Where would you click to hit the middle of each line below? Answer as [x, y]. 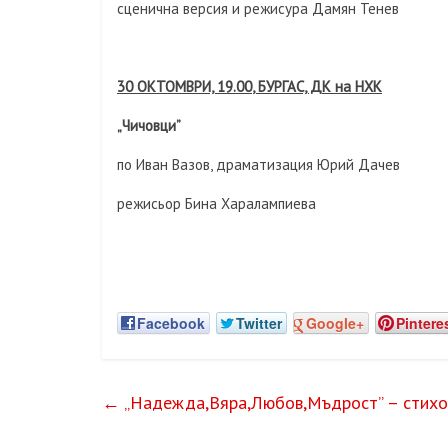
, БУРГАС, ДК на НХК [317, 86]
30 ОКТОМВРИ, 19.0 [180, 86]
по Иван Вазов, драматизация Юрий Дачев [258, 164]
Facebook [171, 323]
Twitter [259, 323]
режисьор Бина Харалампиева [216, 203]
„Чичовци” [149, 125]
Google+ [335, 323]
